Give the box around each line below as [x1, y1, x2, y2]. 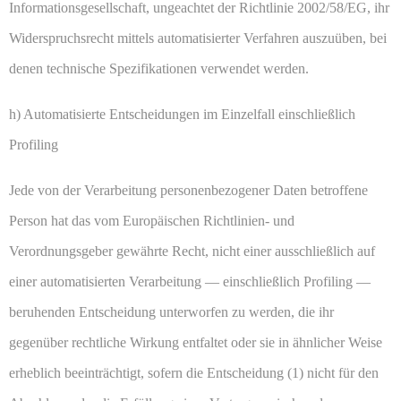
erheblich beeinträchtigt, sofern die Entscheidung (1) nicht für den [9, 365, 379, 381]
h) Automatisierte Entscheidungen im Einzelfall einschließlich [9, 107, 355, 123]
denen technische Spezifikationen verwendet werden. [9, 61, 309, 77]
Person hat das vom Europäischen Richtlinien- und [9, 213, 294, 229]
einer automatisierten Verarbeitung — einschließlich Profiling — [9, 274, 371, 290]
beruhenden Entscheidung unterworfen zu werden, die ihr [9, 304, 334, 320]
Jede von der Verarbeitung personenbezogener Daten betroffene [9, 183, 368, 199]
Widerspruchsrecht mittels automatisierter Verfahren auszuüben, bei [9, 30, 387, 47]
